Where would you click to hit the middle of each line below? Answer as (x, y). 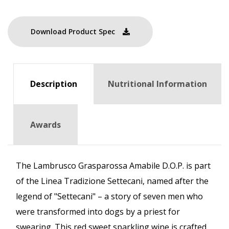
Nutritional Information (157, 84)
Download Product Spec (73, 31)
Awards (45, 124)
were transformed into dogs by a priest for (98, 212)
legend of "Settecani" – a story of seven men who (109, 197)
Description (54, 84)
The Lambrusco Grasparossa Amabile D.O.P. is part (113, 166)
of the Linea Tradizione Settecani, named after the (112, 181)
